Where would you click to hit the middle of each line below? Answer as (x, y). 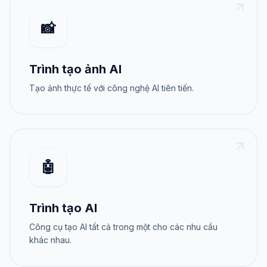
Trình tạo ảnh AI (75, 69)
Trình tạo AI (63, 208)
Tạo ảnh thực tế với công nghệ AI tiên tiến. (111, 88)
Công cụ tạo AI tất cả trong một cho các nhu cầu (123, 227)
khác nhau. (50, 240)
